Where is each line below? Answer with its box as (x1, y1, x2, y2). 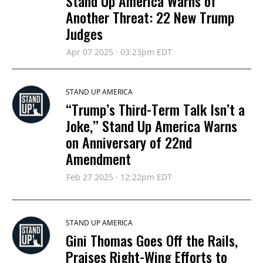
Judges (66, 23, 103, 44)
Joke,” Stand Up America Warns (66, 115, 237, 136)
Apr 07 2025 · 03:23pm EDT (66, 46, 172, 58)
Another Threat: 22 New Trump (66, 6, 234, 28)
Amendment (66, 148, 131, 169)
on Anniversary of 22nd (66, 131, 192, 153)
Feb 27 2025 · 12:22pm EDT (66, 171, 172, 183)
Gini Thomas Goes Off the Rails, (66, 230, 238, 251)
